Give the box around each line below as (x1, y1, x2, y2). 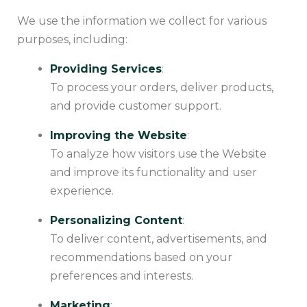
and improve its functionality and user (50, 166, 257, 180)
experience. (50, 184, 114, 198)
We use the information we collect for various (17, 14, 267, 28)
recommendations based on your (50, 251, 232, 265)
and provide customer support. (50, 99, 221, 113)
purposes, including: (17, 33, 127, 47)
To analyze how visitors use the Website (50, 147, 267, 161)
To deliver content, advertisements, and (50, 232, 267, 246)
